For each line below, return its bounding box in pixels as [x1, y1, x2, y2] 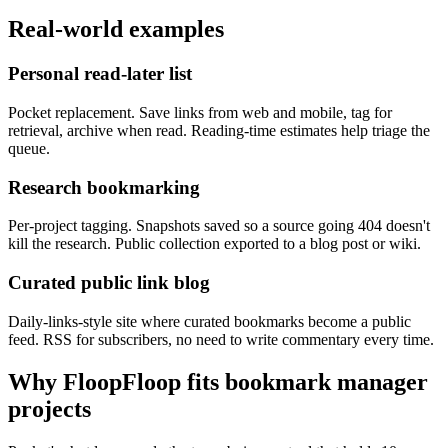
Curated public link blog [8, 272, 210, 294]
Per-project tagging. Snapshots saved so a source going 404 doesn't [8, 217, 430, 235]
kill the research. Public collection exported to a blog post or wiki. [8, 235, 421, 253]
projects [8, 395, 91, 422]
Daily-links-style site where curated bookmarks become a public [8, 312, 411, 330]
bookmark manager [225, 368, 428, 395]
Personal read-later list [8, 63, 192, 85]
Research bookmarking [8, 176, 200, 198]
